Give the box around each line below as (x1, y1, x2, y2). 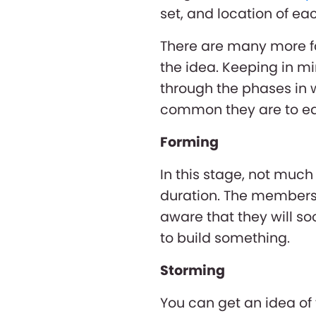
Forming (160, 132, 219, 152)
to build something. (160, 228, 290, 248)
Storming (160, 260, 225, 280)
